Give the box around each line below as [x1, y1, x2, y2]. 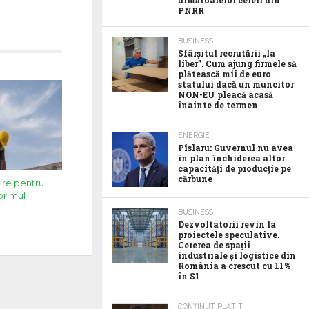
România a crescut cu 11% [178, 260, 291, 271]
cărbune [178, 173, 212, 184]
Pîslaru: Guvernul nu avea [178, 142, 293, 153]
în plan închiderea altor [178, 152, 285, 163]
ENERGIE [178, 131, 210, 139]
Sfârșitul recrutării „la [178, 48, 275, 59]
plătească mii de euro [178, 68, 271, 79]
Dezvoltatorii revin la [178, 219, 276, 230]
